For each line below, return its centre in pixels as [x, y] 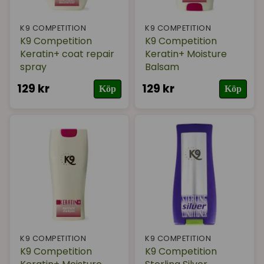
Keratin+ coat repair [67, 54]
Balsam [162, 67]
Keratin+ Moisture [186, 54]
